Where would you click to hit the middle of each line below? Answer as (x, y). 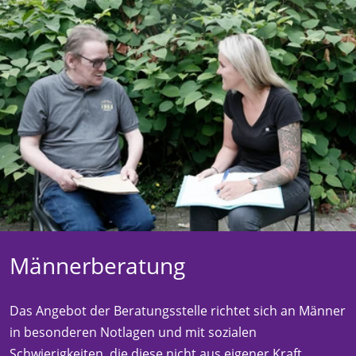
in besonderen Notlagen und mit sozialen (133, 332)
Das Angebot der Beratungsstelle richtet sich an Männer (178, 310)
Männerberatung (97, 265)
